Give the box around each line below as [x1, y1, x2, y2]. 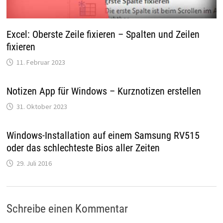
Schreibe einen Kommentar [6, 202, 128, 216]
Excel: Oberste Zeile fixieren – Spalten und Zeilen [6, 28, 200, 41]
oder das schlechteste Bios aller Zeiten [6, 142, 160, 154]
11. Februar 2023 [16, 58, 65, 67]
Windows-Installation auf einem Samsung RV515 [6, 129, 200, 142]
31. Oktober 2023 [16, 102, 67, 111]
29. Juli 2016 [16, 159, 52, 168]
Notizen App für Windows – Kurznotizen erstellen [6, 85, 201, 98]
